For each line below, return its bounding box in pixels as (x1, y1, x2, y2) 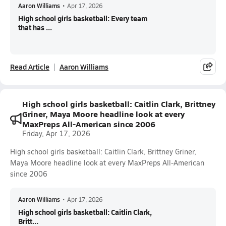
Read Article (10, 62, 49, 72)
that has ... (18, 22, 52, 32)
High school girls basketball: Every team (18, 13, 147, 23)
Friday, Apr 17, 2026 (22, 129, 90, 138)
